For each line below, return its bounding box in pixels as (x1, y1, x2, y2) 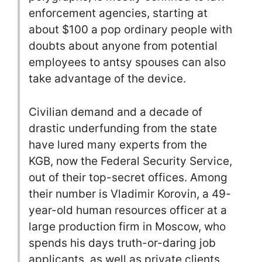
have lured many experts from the (29, 137, 207, 151)
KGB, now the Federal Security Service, (29, 154, 232, 168)
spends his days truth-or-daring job (29, 236, 216, 250)
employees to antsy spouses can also (29, 56, 226, 69)
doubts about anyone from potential (29, 39, 218, 53)
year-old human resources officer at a (29, 203, 227, 217)
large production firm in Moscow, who (29, 219, 226, 233)
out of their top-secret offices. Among (29, 170, 227, 184)
